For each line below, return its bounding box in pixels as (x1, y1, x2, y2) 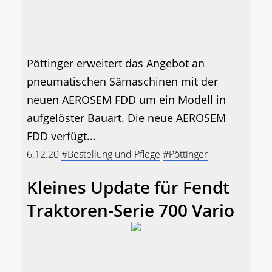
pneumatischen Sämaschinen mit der (27, 74, 218, 89)
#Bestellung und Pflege (61, 148, 160, 161)
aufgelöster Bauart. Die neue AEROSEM (27, 110, 226, 126)
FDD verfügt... (27, 129, 96, 144)
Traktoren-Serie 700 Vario (27, 199, 234, 222)
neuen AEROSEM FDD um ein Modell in (27, 92, 226, 107)
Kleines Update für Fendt (27, 175, 229, 199)
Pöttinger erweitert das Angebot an (27, 56, 205, 71)
